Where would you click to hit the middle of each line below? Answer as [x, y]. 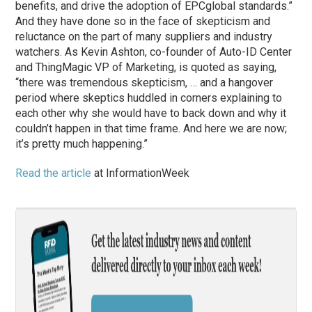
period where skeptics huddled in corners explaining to [149, 97]
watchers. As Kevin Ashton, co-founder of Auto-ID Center [154, 52]
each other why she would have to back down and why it [151, 113]
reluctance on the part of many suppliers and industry [144, 36]
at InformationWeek [141, 173]
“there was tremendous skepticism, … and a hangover [145, 82]
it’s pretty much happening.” [82, 143]
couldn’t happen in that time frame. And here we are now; [151, 128]
